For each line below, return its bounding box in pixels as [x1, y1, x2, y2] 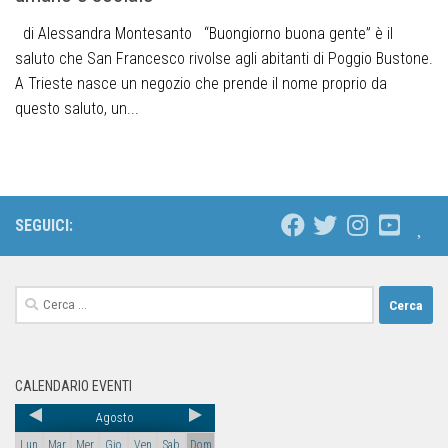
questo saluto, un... [15, 99, 139, 119]
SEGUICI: [15, 216, 73, 236]
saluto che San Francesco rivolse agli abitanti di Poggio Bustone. [15, 49, 433, 69]
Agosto [96, 410, 134, 426]
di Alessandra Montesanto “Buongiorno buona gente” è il [15, 24, 393, 44]
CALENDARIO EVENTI [15, 378, 132, 395]
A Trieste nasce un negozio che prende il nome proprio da [15, 74, 387, 94]
